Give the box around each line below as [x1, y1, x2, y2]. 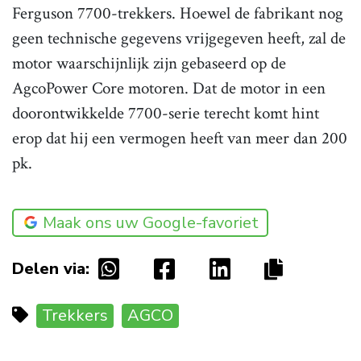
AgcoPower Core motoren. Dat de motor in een [12, 77, 326, 100]
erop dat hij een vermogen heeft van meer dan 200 [12, 127, 347, 150]
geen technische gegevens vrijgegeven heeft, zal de [12, 27, 346, 50]
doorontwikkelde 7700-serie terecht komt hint [12, 102, 319, 125]
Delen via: [12, 258, 89, 280]
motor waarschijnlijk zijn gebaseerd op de [12, 52, 286, 75]
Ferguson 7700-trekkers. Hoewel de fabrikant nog [12, 2, 343, 25]
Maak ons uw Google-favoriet [43, 212, 259, 234]
